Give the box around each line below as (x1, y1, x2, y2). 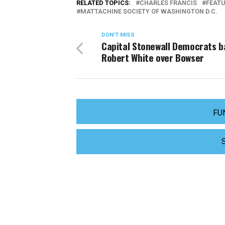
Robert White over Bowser (101, 50, 204, 65)
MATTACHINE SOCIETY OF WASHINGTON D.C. (80, 8, 217, 15)
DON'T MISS (101, 32, 135, 38)
